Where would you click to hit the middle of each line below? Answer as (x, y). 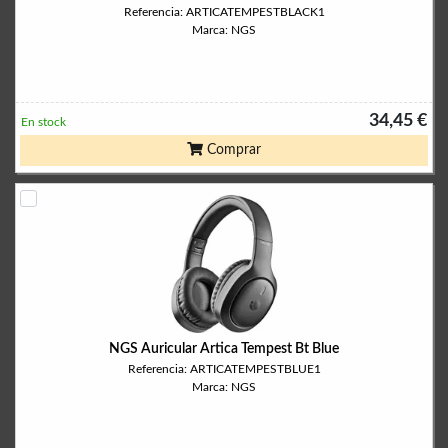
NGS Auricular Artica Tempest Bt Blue (224, 349)
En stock (43, 122)
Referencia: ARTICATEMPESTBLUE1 (224, 369)
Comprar (232, 150)
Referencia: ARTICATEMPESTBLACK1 (224, 12)
